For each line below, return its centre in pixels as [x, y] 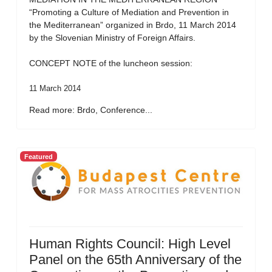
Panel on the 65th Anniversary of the [135, 260]
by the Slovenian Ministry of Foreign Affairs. [112, 38]
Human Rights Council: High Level [130, 244]
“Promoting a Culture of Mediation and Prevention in [129, 12]
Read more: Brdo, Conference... [91, 110]
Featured [38, 156]
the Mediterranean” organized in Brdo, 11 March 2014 [133, 25]
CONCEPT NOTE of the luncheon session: [111, 63]
